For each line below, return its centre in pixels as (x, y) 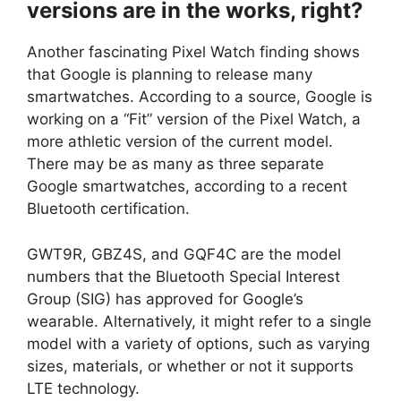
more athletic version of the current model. (180, 142)
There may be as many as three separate (175, 164)
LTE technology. (83, 388)
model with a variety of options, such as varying (198, 343)
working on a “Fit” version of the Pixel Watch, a (194, 119)
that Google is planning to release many (170, 75)
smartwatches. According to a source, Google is (200, 97)
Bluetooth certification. (108, 209)
